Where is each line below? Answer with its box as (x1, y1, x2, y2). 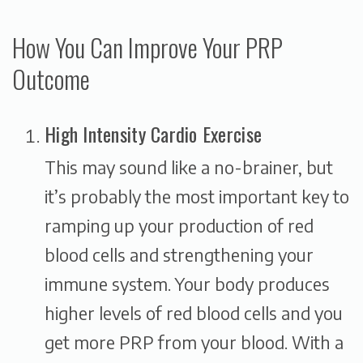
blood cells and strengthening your (45, 244, 314, 267)
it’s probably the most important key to (45, 186, 349, 208)
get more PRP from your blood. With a (45, 331, 344, 354)
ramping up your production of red (45, 215, 314, 237)
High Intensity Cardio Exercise (45, 119, 263, 149)
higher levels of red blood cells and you (45, 302, 343, 325)
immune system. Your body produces (45, 273, 330, 296)
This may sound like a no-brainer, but (45, 156, 333, 179)
